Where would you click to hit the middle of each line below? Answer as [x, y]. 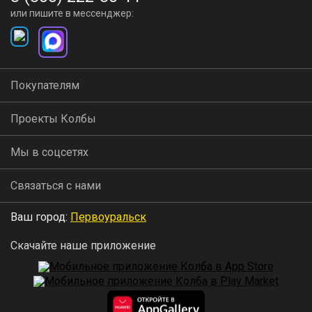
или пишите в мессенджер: [72, 13]
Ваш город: [40, 217]
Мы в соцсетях [49, 152]
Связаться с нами [56, 186]
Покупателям [45, 85]
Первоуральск [108, 217]
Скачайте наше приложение [83, 245]
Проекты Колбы [53, 119]
